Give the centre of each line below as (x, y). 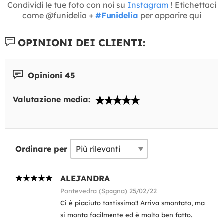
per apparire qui (169, 15)
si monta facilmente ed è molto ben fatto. (126, 215)
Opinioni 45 (50, 75)
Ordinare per (41, 149)
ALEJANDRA (85, 178)
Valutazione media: (53, 99)
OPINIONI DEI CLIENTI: (80, 42)
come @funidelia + (58, 15)
